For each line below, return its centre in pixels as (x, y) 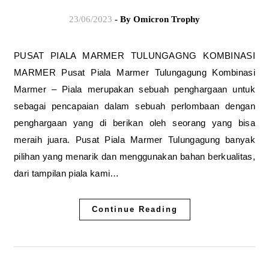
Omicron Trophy (167, 19)
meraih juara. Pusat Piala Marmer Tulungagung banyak (134, 139)
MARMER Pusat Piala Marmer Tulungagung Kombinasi (134, 72)
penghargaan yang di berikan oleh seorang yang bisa (134, 122)
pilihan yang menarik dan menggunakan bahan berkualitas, (134, 156)
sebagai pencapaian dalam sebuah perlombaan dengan (134, 106)
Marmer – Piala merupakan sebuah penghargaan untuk (134, 89)
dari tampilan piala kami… (67, 173)
